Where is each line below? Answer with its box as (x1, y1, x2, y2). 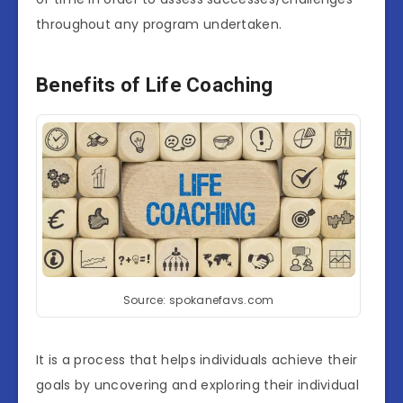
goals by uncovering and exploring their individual (36, 376, 359, 395)
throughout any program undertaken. (36, 15, 282, 34)
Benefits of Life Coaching (36, 73, 273, 96)
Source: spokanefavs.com (122, 292, 274, 309)
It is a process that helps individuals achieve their (36, 351, 358, 370)
